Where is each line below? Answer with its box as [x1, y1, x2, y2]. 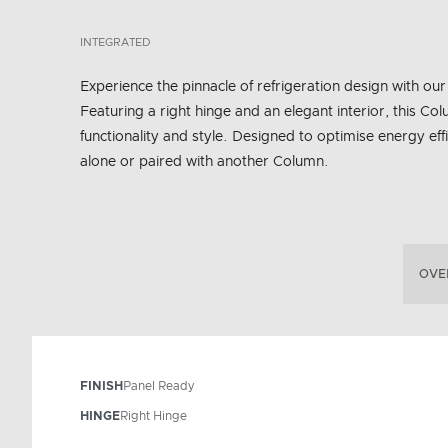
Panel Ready [123, 380, 194, 392]
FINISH [80, 380, 123, 392]
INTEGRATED [80, 37, 150, 48]
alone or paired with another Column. [80, 155, 329, 169]
